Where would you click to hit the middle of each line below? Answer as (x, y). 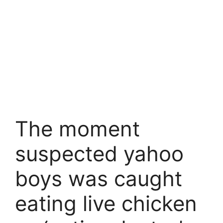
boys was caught (99, 178)
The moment (77, 129)
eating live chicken (106, 203)
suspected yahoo (99, 154)
